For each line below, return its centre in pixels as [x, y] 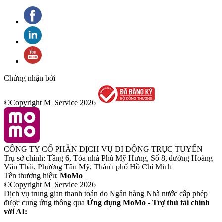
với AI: [16, 212]
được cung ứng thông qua [45, 203]
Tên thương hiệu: [32, 176]
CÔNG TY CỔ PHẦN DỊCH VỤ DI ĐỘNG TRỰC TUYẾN [103, 149]
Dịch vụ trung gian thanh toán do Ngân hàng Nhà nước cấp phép [106, 194]
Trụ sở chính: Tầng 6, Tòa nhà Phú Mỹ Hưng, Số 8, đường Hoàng [108, 158]
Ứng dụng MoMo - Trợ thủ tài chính [148, 203]
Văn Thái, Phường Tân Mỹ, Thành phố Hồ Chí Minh [88, 167]
